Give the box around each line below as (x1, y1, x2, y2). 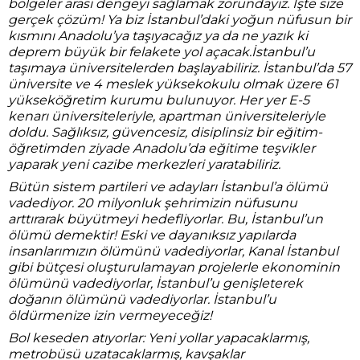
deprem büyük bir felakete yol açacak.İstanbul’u (8, 44, 315, 59)
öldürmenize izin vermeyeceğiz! (8, 308, 212, 323)
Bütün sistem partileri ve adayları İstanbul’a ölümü (8, 179, 328, 194)
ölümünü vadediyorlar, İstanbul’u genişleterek (8, 276, 303, 291)
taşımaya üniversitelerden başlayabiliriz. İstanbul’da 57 (8, 60, 351, 76)
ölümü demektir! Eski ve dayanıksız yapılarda (8, 227, 296, 243)
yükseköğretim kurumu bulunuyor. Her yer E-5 (8, 92, 309, 108)
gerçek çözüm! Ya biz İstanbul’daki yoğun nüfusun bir (8, 12, 351, 27)
